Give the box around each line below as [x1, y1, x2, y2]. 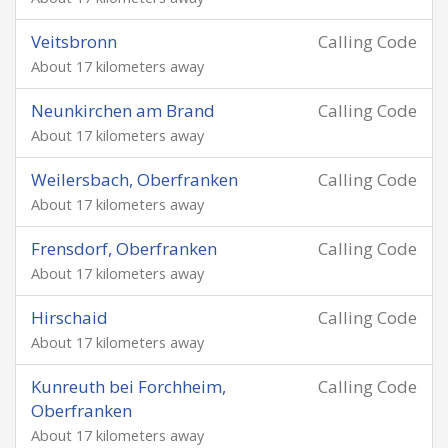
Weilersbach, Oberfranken [31, 168, 238, 191]
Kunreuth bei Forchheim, [31, 375, 226, 398]
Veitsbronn [31, 30, 117, 53]
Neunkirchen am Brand [31, 99, 215, 122]
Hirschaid [31, 306, 108, 329]
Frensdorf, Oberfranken [31, 237, 217, 260]
